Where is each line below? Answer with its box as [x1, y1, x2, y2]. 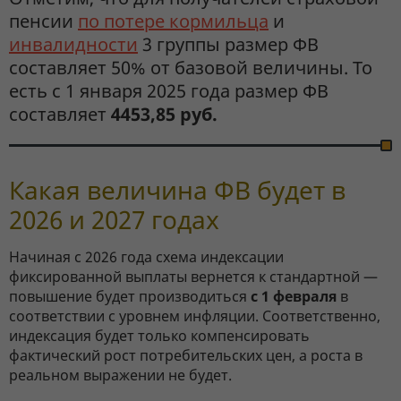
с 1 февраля [251, 286, 337, 307]
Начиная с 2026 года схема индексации [9, 247, 284, 268]
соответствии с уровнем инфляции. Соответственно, [9, 306, 380, 327]
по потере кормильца [78, 9, 269, 34]
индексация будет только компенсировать [9, 326, 310, 346]
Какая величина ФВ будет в [9, 173, 346, 208]
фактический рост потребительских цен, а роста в [9, 346, 363, 366]
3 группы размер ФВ [138, 32, 319, 57]
